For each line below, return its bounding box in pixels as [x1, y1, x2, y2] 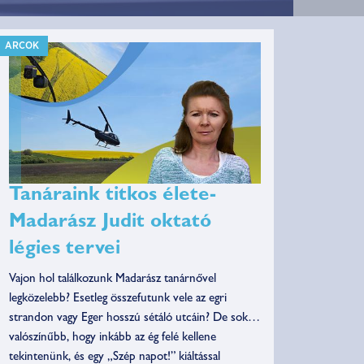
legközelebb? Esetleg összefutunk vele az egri [8, 293, 227, 306]
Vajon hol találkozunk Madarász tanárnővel [8, 274, 216, 287]
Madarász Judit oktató [8, 214, 211, 234]
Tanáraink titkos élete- [8, 187, 216, 207]
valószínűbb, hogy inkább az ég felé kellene [8, 332, 216, 345]
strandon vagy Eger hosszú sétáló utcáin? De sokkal [8, 313, 261, 326]
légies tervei [8, 240, 120, 261]
